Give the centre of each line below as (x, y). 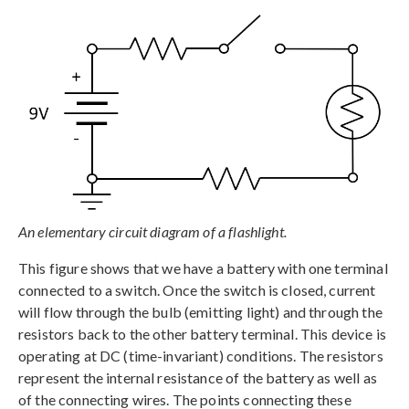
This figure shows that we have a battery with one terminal (203, 268)
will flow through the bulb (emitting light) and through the (200, 312)
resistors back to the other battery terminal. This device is (202, 334)
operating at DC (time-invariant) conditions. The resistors (201, 356)
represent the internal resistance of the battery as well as (198, 378)
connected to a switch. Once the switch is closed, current (197, 290)
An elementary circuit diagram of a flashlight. (152, 232)
